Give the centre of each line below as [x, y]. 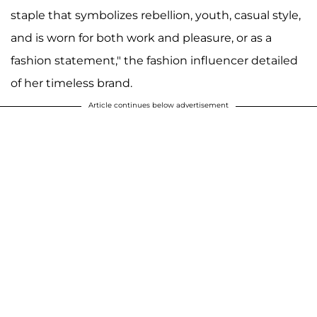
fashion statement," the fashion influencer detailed [154, 61]
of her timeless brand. [71, 83]
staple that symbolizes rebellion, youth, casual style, [156, 16]
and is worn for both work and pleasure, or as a [141, 38]
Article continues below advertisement [158, 105]
